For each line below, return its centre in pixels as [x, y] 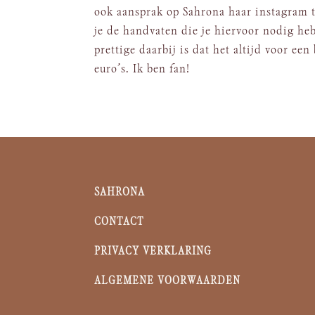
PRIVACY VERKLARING [153, 251]
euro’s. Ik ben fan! [142, 69]
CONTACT [120, 221]
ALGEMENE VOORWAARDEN [168, 281]
